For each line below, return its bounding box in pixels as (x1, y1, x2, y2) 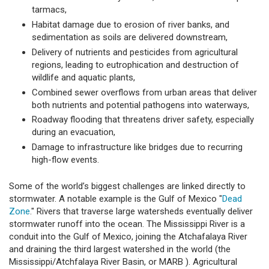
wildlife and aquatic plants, (31, 71, 135, 83)
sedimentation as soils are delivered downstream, (31, 32, 228, 43)
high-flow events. (31, 154, 99, 166)
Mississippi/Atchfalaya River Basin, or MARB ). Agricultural (9, 256, 237, 267)
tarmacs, (31, 4, 67, 16)
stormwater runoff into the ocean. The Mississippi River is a (9, 218, 245, 229)
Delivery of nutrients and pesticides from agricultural (31, 46, 238, 58)
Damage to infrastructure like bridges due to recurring (31, 142, 243, 153)
